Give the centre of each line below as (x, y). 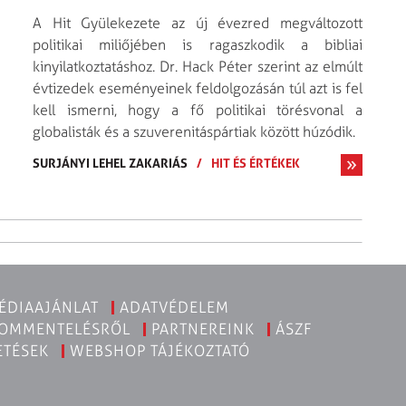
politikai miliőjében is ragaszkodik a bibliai (198, 44)
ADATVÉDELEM (174, 307)
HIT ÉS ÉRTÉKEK (256, 162)
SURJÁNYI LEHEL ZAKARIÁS (110, 162)
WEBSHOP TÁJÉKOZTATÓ (160, 350)
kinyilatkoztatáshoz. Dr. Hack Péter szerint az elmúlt (198, 66)
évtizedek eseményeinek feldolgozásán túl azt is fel (198, 88)
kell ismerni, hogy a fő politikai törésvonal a (198, 110)
